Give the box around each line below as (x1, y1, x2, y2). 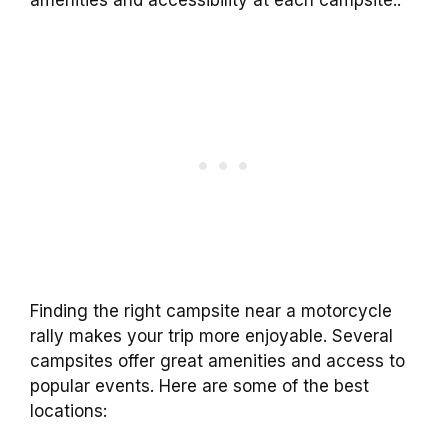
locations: (30, 400, 107, 421)
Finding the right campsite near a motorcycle (30, 300, 392, 321)
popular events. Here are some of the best (30, 375, 369, 396)
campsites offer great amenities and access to (30, 350, 405, 371)
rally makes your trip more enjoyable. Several (30, 325, 393, 346)
